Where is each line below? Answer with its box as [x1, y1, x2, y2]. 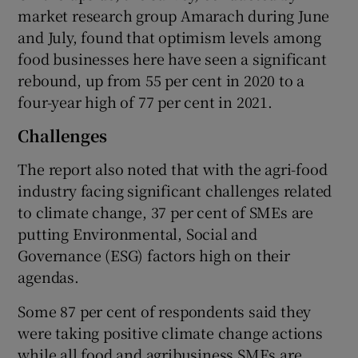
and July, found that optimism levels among [18, 26, 322, 48]
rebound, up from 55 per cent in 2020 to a [18, 70, 305, 91]
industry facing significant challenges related [18, 180, 332, 201]
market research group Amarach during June [18, 5, 330, 26]
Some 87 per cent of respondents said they [18, 300, 312, 322]
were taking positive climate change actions [18, 322, 323, 344]
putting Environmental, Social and [18, 223, 257, 245]
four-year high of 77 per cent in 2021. [18, 91, 272, 113]
